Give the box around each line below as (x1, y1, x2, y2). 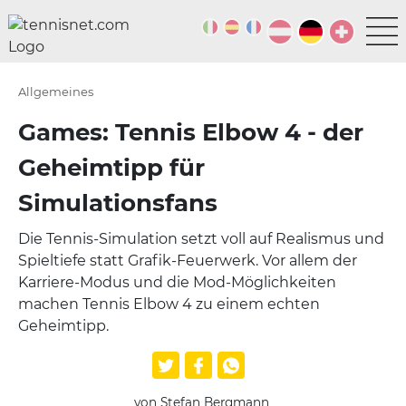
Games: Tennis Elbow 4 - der (18, 118, 363, 147)
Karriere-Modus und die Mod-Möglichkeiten (18, 274, 336, 291)
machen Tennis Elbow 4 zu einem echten (18, 295, 320, 313)
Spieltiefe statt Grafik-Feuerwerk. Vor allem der (18, 252, 357, 269)
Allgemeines (18, 84, 93, 99)
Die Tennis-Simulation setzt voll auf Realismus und (18, 230, 384, 247)
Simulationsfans (18, 188, 217, 217)
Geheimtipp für (18, 153, 205, 182)
